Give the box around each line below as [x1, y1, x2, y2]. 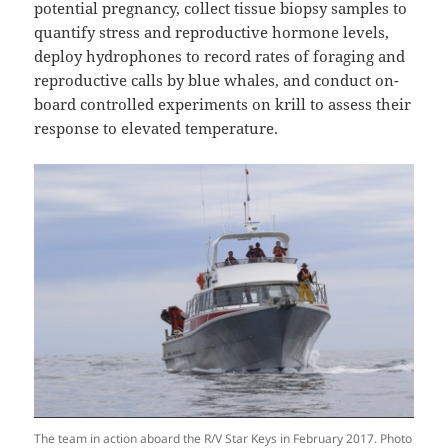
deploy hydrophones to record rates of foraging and [34, 46, 406, 67]
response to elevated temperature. [34, 118, 279, 139]
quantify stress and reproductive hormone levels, [34, 22, 390, 43]
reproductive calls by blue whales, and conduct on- [34, 70, 400, 91]
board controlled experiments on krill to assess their [34, 94, 412, 115]
